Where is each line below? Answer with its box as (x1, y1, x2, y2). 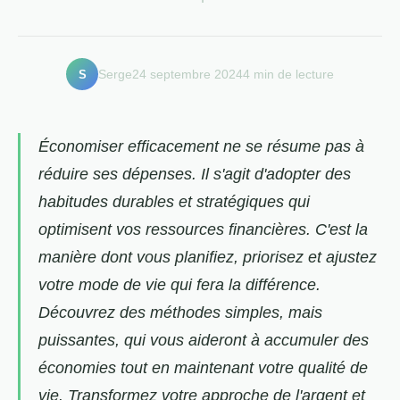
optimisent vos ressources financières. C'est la (38, 221, 368, 239)
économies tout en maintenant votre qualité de (38, 359, 368, 378)
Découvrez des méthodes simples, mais (38, 304, 322, 322)
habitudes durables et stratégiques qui (38, 193, 310, 212)
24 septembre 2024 (132, 67, 243, 81)
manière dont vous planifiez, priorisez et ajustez (38, 248, 377, 267)
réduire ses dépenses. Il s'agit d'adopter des (38, 165, 351, 184)
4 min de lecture (243, 67, 334, 81)
